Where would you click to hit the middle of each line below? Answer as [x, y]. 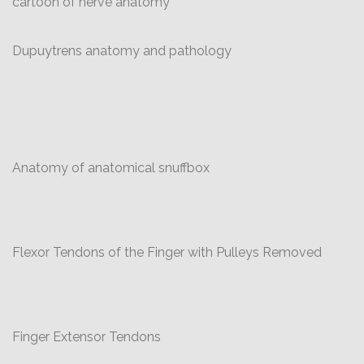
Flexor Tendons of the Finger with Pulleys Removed [167, 252]
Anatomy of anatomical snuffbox [111, 168]
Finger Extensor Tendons [87, 337]
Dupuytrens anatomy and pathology [122, 51]
